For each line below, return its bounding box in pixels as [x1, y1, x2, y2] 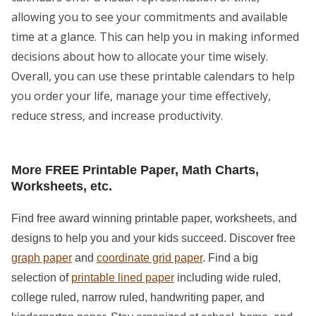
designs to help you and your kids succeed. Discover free [11, 231, 296, 244]
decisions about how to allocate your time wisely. [11, 48, 268, 64]
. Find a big [202, 251, 258, 264]
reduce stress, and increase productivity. [11, 107, 223, 123]
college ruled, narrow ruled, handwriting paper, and [11, 291, 265, 303]
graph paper [11, 251, 72, 264]
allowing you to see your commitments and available [11, 8, 288, 25]
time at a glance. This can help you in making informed [11, 28, 299, 44]
